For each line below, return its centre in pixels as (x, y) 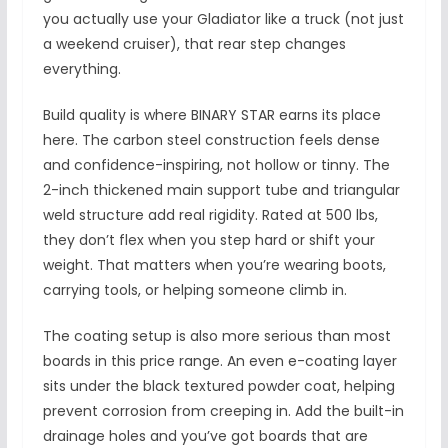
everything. (81, 69)
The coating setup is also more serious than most (216, 336)
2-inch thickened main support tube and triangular (221, 190)
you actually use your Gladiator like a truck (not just (223, 19)
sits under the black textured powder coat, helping (218, 386)
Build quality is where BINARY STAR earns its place (211, 115)
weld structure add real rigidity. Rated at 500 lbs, (210, 215)
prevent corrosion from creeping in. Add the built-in (223, 411)
